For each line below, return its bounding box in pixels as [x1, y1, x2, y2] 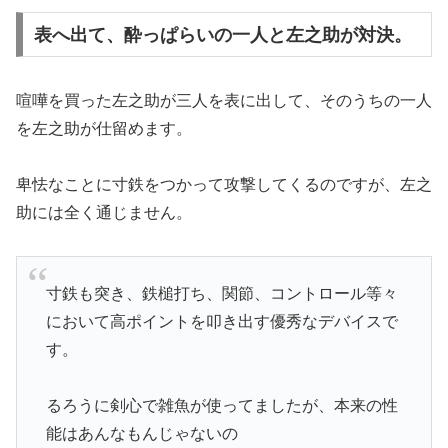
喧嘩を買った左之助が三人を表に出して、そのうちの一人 [16, 91, 432, 109]
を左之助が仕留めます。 [16, 119, 192, 137]
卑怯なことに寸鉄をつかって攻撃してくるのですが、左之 [16, 176, 432, 194]
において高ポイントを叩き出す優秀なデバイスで [45, 312, 398, 330]
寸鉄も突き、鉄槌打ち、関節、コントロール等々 [45, 284, 398, 302]
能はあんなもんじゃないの [45, 425, 238, 443]
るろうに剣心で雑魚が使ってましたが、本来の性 [45, 397, 398, 415]
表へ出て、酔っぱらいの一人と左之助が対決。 [33, 24, 412, 45]
